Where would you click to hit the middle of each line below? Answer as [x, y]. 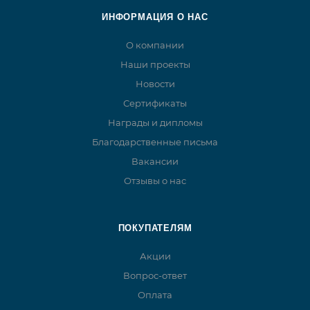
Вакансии [155, 162]
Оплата [155, 295]
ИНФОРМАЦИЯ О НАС [155, 17]
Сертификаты [155, 103]
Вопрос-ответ [155, 276]
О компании [155, 45]
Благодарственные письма [155, 142]
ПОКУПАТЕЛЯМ [155, 228]
